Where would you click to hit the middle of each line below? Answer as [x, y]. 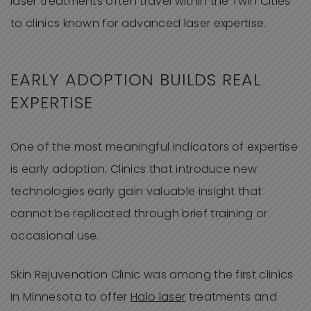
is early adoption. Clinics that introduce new [134, 170]
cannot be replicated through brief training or [139, 215]
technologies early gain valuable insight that [136, 193]
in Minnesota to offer [71, 298]
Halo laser [158, 298]
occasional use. [55, 237]
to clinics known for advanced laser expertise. [138, 25]
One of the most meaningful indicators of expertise [154, 148]
